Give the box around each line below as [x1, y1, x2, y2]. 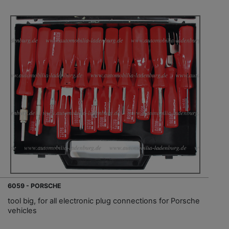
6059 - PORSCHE [8, 182, 61, 190]
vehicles [8, 206, 37, 216]
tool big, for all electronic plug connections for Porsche [8, 196, 200, 206]
